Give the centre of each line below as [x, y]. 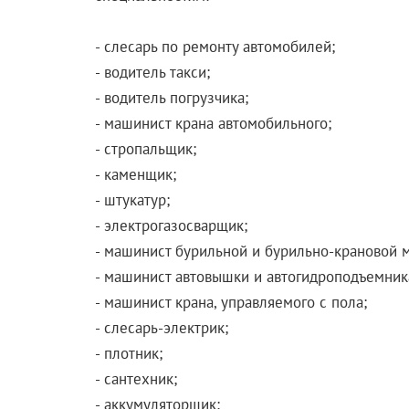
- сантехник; [136, 378]
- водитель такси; [152, 72]
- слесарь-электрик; [161, 327]
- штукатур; [132, 199]
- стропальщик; [145, 148]
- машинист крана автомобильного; [213, 123]
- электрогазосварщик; [171, 225]
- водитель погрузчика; [171, 97]
